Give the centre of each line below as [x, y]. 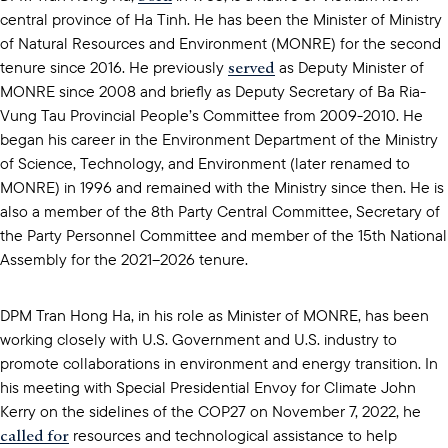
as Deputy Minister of [349, 66]
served [251, 66]
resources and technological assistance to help [233, 434]
